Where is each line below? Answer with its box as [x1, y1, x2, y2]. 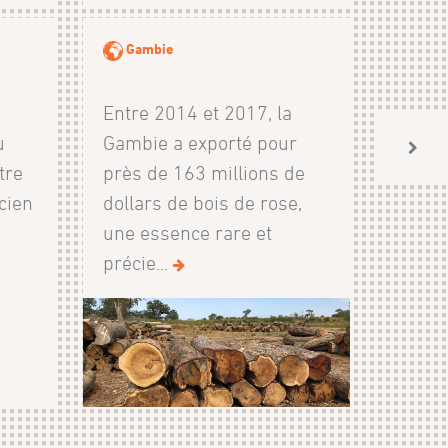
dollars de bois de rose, [102, 192, 302, 215]
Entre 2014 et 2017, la [102, 102, 292, 125]
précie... [102, 252, 173, 275]
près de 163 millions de [102, 162, 305, 185]
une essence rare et [102, 222, 272, 245]
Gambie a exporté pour [102, 132, 297, 155]
